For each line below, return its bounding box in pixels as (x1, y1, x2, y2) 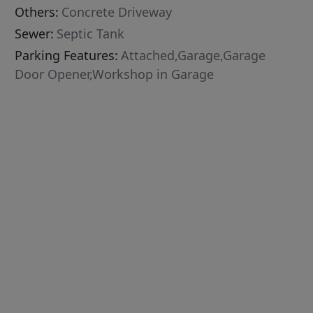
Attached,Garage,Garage (121, 47, 266, 64)
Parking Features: (15, 47, 119, 64)
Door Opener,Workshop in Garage (15, 66, 214, 83)
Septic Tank (57, 25, 125, 43)
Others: (15, 3, 59, 21)
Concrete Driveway (61, 3, 173, 21)
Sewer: (15, 25, 54, 43)
